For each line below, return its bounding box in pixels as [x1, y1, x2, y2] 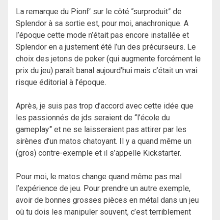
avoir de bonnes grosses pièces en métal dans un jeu [16, 195, 199, 205]
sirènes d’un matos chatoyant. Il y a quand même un [16, 137, 192, 146]
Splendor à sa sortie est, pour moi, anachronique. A [16, 19, 189, 28]
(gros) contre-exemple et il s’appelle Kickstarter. [16, 148, 181, 158]
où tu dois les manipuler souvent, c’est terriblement [16, 207, 191, 217]
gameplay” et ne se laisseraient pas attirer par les [16, 125, 187, 135]
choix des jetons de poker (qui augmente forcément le [16, 54, 201, 64]
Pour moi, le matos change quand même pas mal [16, 172, 182, 182]
